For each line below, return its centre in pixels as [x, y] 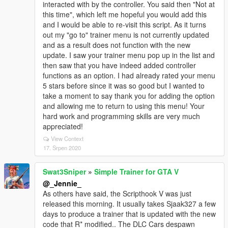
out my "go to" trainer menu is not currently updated [126, 35]
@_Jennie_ [62, 183]
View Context [67, 138]
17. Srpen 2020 [62, 148]
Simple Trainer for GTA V [136, 172]
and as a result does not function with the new [117, 45]
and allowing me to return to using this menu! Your [124, 106]
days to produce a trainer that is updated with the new [129, 214]
